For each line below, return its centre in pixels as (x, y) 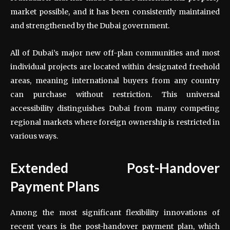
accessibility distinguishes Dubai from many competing (115, 108)
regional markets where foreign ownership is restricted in (115, 122)
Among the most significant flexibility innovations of (115, 212)
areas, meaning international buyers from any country (115, 80)
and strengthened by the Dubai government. (90, 25)
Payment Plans (55, 186)
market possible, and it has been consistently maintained (115, 12)
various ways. (34, 136)
